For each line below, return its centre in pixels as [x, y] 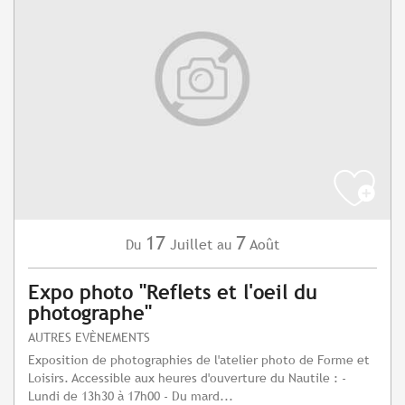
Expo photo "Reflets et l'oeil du [173, 293]
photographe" [90, 314]
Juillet [191, 245]
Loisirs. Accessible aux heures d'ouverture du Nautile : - [187, 378]
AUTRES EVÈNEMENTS [89, 337]
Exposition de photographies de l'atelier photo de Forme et [199, 360]
